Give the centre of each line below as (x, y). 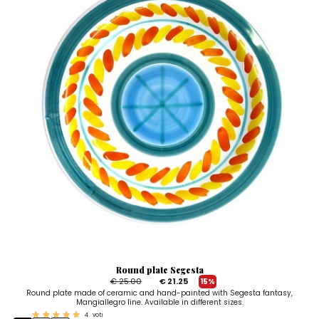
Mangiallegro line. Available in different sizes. (159, 302)
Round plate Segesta (159, 270)
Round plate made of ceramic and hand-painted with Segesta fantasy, (159, 293)
